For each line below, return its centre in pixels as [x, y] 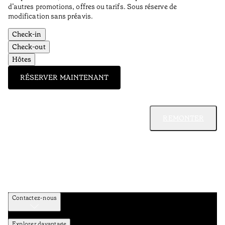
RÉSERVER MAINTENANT [65, 78]
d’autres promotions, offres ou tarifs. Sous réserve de [92, 7]
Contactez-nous [35, 198]
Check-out [29, 47]
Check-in [27, 34]
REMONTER [183, 118]
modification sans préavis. [50, 16]
